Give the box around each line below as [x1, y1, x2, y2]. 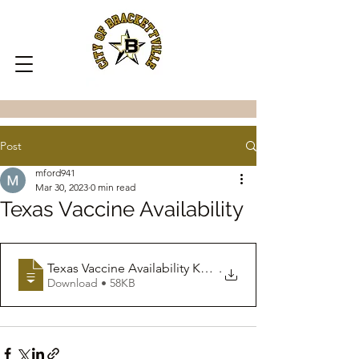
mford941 [35, 167, 75, 179]
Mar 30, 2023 [35, 181, 88, 193]
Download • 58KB [101, 275, 135, 290]
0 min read [91, 181, 135, 193]
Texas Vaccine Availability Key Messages [47, 260, 273, 276]
